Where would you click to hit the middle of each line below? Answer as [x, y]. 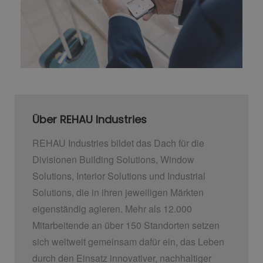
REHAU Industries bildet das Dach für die [118, 143]
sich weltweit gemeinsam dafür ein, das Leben [128, 241]
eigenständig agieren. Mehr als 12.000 [112, 208]
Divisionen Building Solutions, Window [113, 159]
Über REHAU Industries [91, 120]
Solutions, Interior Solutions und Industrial [119, 176]
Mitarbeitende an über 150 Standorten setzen [126, 225]
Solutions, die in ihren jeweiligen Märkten [118, 192]
